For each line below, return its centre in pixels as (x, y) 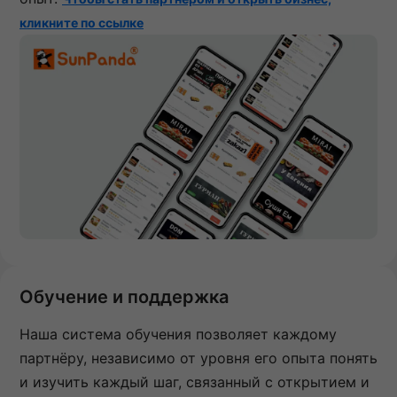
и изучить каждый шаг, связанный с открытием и (195, 382)
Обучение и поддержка (124, 297)
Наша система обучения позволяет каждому (178, 335)
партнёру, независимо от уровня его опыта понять (198, 358)
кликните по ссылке (82, 23)
